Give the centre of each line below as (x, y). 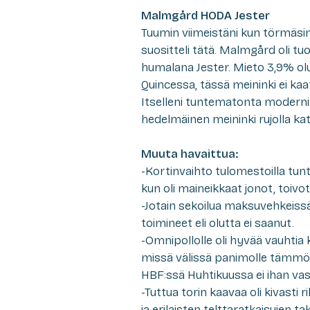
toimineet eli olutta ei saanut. (218, 223)
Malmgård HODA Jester (206, 15)
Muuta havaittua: (190, 154)
